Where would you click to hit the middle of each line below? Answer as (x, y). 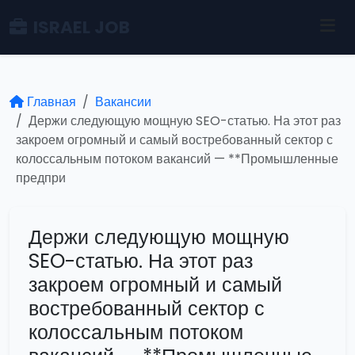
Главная (52, 102)
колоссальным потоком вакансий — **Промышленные (177, 159)
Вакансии (123, 102)
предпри (41, 178)
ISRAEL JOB (82, 27)
